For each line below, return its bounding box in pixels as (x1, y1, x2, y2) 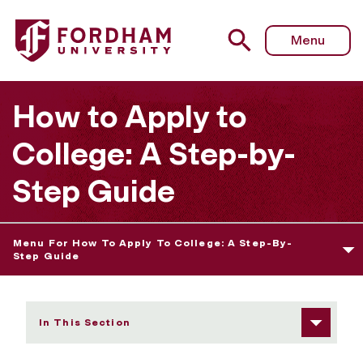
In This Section (39, 316, 130, 328)
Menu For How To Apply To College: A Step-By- (13, 237, 293, 249)
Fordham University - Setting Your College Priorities (15, 14, 326, 29)
